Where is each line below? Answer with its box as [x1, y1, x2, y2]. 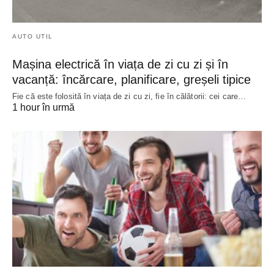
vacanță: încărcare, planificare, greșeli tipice [12, 73, 251, 87]
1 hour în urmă [12, 102, 75, 113]
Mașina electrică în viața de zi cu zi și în [12, 57, 228, 72]
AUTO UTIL [12, 33, 53, 40]
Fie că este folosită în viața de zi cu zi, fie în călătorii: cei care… [12, 92, 246, 102]
